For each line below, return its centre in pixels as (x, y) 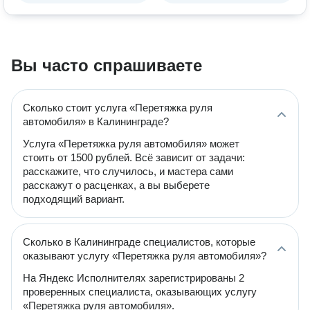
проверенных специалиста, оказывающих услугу (140, 292)
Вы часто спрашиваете (107, 65)
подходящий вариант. (74, 199)
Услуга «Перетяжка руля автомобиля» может (131, 144)
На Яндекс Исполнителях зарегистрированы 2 (134, 278)
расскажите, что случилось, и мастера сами (128, 171)
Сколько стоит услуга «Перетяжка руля (118, 108)
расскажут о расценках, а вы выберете (116, 185)
